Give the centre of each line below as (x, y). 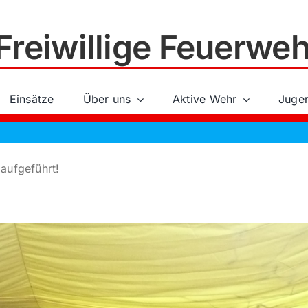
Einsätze (32, 99)
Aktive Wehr (205, 99)
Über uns (107, 99)
